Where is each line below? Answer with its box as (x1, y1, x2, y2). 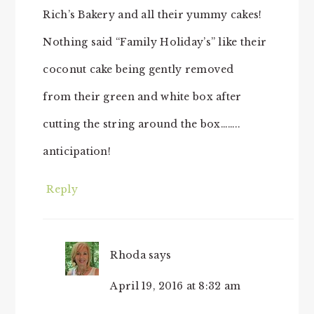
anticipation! (43, 145, 111, 158)
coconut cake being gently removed (43, 63, 234, 76)
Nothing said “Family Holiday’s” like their (43, 36, 267, 49)
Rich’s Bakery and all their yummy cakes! (43, 8, 262, 22)
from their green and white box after (43, 90, 242, 104)
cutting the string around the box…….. (43, 118, 241, 131)
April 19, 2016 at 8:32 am (110, 280, 241, 293)
